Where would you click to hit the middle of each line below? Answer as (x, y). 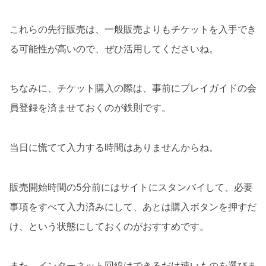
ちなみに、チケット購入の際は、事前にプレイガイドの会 (133, 88)
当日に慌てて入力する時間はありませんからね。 (114, 147)
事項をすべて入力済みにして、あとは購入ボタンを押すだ (133, 206)
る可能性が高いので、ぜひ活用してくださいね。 (114, 48)
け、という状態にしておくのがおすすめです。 (109, 226)
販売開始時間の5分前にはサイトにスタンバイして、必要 (131, 187)
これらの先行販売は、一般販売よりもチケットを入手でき (133, 29)
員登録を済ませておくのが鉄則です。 (90, 108)
